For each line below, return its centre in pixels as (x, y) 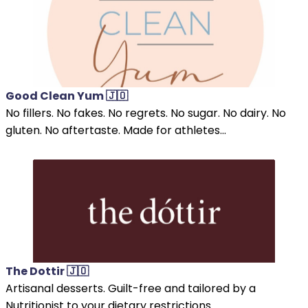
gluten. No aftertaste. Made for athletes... (116, 130)
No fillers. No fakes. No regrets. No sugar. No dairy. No (146, 113)
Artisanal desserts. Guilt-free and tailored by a (131, 288)
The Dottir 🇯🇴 (47, 271)
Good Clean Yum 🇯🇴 (67, 96)
